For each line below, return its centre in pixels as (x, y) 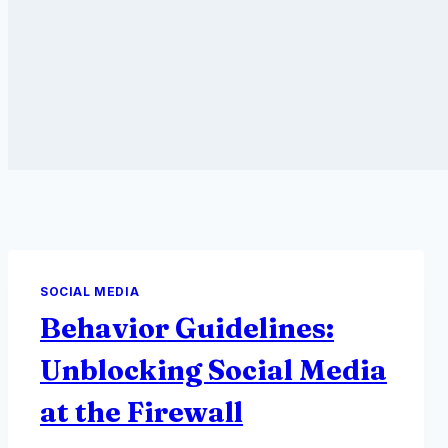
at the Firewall (141, 411)
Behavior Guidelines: (187, 327)
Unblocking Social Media (213, 369)
